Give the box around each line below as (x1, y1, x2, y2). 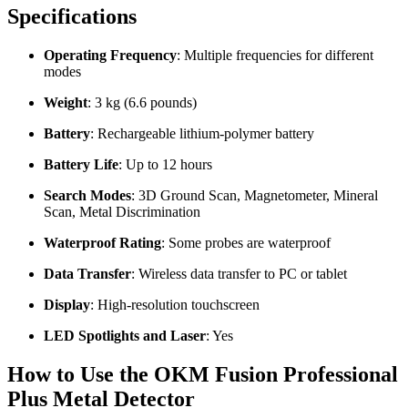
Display (44, 296, 90, 312)
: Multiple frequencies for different (177, 46, 373, 63)
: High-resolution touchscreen (90, 296, 260, 312)
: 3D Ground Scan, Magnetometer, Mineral (131, 187, 378, 203)
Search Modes (44, 187, 131, 203)
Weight (44, 94, 87, 110)
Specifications (7, 4, 137, 28)
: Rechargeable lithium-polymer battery (90, 125, 314, 141)
